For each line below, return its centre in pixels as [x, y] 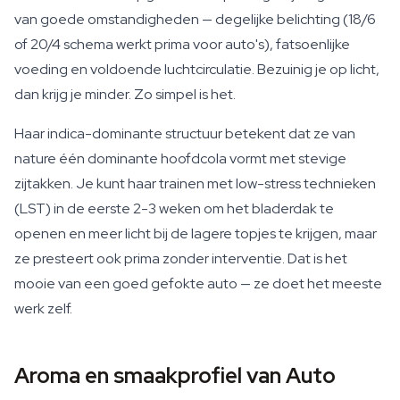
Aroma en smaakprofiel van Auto [175, 375]
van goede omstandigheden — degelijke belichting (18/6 [195, 19]
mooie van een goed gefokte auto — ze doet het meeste [198, 283]
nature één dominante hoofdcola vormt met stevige [180, 158]
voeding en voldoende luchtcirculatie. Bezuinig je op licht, [197, 69]
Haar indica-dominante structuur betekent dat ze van [185, 133]
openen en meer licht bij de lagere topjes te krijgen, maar [196, 233]
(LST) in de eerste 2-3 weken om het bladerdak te [174, 208]
